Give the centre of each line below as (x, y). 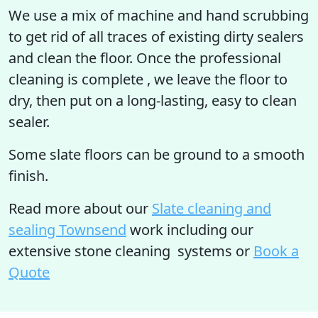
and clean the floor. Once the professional (145, 58)
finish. (28, 176)
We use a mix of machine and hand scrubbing (159, 15)
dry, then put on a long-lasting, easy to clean (153, 100)
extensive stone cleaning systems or (131, 251)
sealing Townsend (67, 230)
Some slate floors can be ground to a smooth (157, 154)
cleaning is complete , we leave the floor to (148, 79)
